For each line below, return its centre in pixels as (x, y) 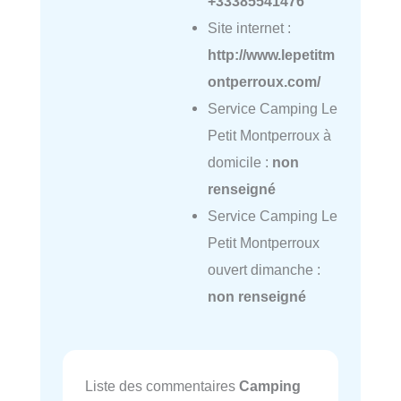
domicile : (239, 162)
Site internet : (249, 28)
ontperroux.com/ (264, 81)
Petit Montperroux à (269, 135)
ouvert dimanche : (264, 269)
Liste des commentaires (162, 385)
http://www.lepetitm (271, 55)
